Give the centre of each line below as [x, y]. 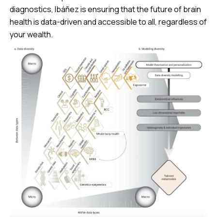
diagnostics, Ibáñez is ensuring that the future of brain [105, 9]
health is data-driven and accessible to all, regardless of [108, 22]
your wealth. [31, 35]
